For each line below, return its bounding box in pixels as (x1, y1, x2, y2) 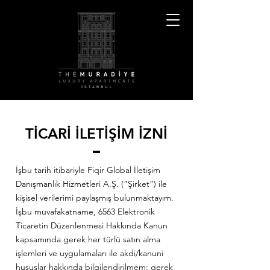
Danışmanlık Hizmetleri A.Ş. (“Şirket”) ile (16, 178, 167, 189)
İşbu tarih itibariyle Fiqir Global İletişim (16, 165, 160, 175)
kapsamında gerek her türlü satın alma (16, 234, 160, 245)
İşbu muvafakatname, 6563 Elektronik (16, 206, 155, 217)
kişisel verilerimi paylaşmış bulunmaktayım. (16, 192, 174, 203)
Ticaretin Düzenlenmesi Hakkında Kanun (16, 220, 168, 231)
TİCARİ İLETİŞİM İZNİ (25, 125, 168, 142)
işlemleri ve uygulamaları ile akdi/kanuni (16, 248, 163, 259)
